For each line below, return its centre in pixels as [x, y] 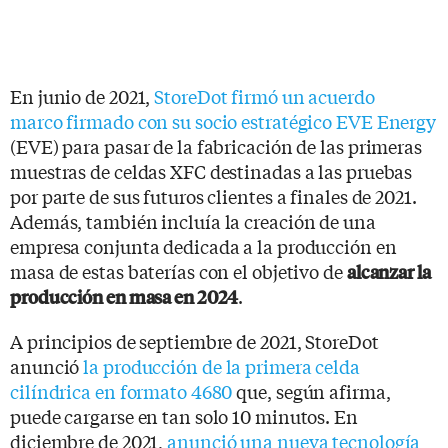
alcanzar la [388, 271]
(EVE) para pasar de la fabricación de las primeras [216, 145]
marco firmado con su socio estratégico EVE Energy [223, 120]
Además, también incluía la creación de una [193, 220]
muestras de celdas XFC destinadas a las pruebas [211, 170]
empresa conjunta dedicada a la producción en [203, 245]
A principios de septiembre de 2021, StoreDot [194, 340]
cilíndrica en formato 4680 [121, 390]
